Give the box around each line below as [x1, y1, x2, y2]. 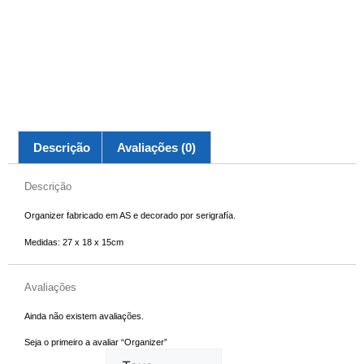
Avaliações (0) [117, 141, 196, 155]
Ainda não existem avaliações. [24, 310, 144, 321]
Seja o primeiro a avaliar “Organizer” [24, 337, 167, 348]
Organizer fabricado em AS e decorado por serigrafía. [24, 210, 236, 221]
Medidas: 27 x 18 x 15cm [24, 236, 123, 247]
